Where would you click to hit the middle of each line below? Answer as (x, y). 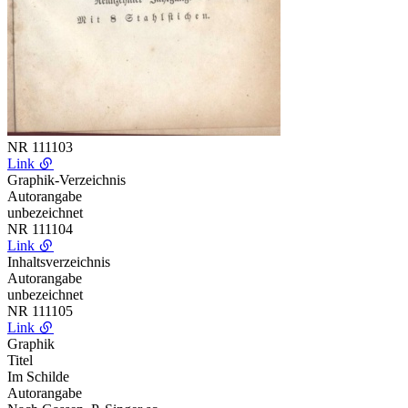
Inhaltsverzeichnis (59, 261)
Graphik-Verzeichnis (66, 179)
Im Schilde (38, 376)
